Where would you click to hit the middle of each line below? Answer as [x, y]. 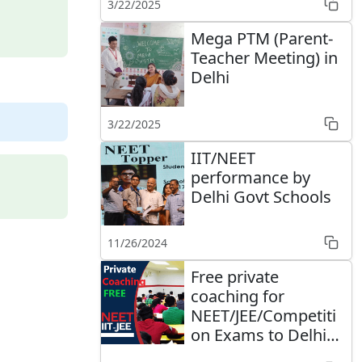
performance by [251, 177]
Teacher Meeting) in [265, 58]
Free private [235, 276]
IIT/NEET [223, 158]
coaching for [238, 296]
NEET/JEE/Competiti [264, 315]
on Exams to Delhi [259, 335]
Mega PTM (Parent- [262, 39]
